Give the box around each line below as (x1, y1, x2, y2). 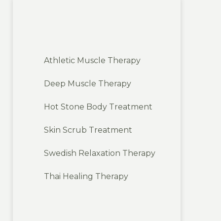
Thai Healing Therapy (43, 171, 128, 181)
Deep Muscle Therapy (43, 78, 131, 88)
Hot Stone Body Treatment (43, 102, 152, 111)
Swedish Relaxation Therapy (43, 148, 155, 158)
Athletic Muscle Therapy (43, 55, 141, 65)
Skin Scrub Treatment (43, 125, 132, 135)
